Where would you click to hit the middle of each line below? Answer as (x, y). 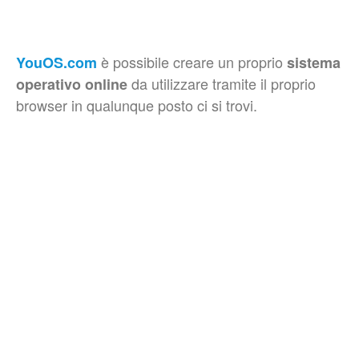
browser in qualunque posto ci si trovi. (137, 105)
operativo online (72, 84)
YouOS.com (56, 63)
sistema (314, 63)
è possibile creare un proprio (192, 62)
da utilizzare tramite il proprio (222, 83)
